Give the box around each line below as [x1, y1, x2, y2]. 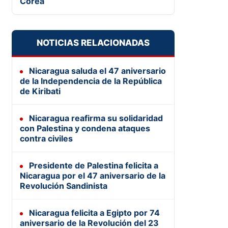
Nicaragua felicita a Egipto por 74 [27, 208, 160, 218]
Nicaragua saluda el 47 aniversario [27, 66, 166, 76]
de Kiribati [20, 86, 61, 97]
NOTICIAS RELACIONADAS [37, 38, 150, 48]
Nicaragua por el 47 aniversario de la [20, 170, 165, 181]
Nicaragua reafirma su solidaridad [27, 113, 163, 124]
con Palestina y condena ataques [20, 123, 150, 134]
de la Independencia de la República [20, 76, 162, 87]
